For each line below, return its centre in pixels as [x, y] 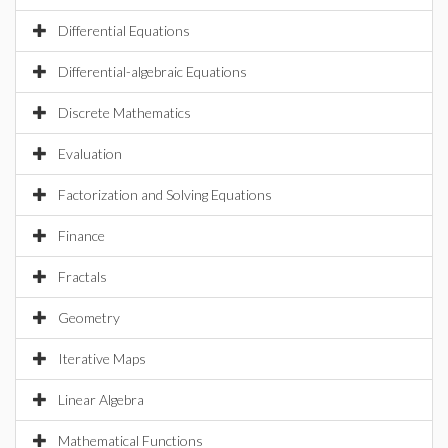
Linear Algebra [101, 399]
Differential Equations [124, 30]
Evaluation [90, 153]
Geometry [89, 317]
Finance [81, 235]
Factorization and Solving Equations [165, 194]
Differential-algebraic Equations [152, 71]
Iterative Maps [102, 358]
